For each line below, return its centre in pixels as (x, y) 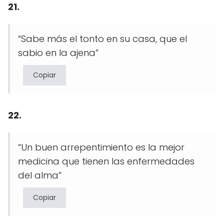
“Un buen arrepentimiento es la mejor (101, 147)
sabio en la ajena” (58, 52)
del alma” (40, 175)
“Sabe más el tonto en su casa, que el (102, 38)
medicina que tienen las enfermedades (106, 161)
